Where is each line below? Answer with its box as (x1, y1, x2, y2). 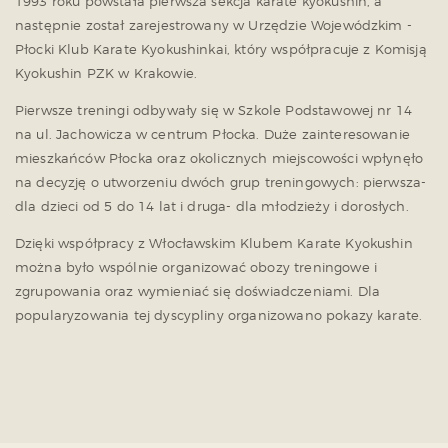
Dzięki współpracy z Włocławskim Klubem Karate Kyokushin (15, 235, 413, 252)
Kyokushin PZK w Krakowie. (15, 65, 198, 82)
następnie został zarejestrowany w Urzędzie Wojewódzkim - (15, 17, 412, 34)
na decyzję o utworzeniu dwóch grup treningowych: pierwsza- (15, 174, 427, 191)
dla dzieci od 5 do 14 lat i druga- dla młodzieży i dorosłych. (15, 198, 409, 215)
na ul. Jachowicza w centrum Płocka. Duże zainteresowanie (15, 126, 410, 143)
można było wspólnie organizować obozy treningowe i (15, 259, 378, 276)
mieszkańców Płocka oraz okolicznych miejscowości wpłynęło (15, 150, 424, 167)
